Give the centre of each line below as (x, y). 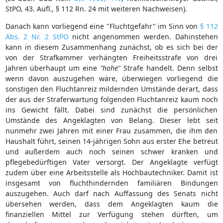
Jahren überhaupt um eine (53, 68)
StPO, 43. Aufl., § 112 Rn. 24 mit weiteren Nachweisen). (96, 8)
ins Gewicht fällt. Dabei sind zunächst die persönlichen (111, 110)
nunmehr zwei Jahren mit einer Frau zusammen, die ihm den (111, 130)
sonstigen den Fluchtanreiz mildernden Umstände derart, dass (111, 89)
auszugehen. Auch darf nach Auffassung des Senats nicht (111, 193)
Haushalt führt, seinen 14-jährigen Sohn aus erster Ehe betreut (111, 141)
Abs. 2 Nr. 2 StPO (37, 36)
